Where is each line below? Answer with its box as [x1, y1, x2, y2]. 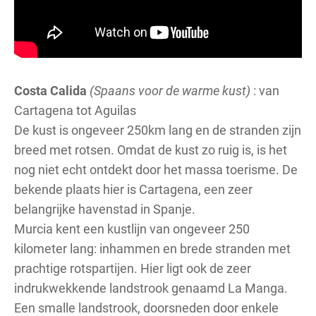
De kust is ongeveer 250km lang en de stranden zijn [14, 121, 301, 138]
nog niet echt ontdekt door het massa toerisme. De [14, 160, 298, 178]
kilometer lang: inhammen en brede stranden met [14, 239, 291, 257]
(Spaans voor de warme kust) [90, 81, 250, 99]
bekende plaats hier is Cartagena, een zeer [14, 180, 253, 197]
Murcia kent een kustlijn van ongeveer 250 [14, 219, 250, 237]
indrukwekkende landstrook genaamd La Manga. [14, 279, 288, 296]
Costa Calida [14, 81, 90, 99]
